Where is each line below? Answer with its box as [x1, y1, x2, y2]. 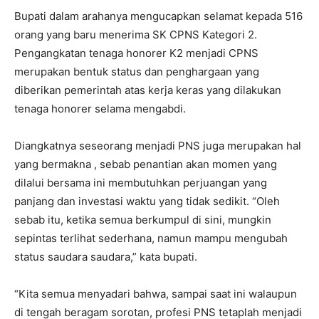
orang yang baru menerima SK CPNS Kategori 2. [14, 28, 257, 42]
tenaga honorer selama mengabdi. [14, 102, 186, 116]
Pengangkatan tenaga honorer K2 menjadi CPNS [14, 46, 258, 61]
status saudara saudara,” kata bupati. [14, 250, 197, 264]
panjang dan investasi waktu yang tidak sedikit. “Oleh [14, 194, 280, 209]
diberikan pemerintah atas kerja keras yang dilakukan [14, 83, 281, 98]
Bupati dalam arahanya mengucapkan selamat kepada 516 [14, 9, 303, 23]
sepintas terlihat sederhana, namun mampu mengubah [14, 231, 288, 246]
